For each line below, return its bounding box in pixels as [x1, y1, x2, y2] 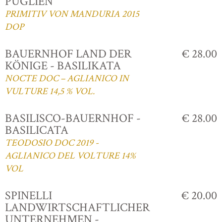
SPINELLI [5, 187, 52, 203]
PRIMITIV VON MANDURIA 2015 [5, 7, 139, 20]
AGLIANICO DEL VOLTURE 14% [5, 149, 136, 162]
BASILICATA [5, 122, 68, 138]
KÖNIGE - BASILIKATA [5, 57, 121, 73]
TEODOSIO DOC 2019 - [5, 136, 99, 149]
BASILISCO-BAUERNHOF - [5, 110, 141, 126]
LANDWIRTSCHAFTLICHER [5, 199, 150, 215]
